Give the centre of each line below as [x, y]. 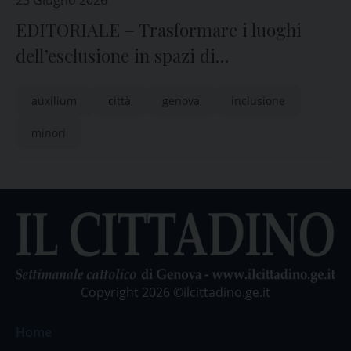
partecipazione [74, 81]
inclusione [258, 101]
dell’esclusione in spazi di [116, 56]
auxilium [54, 101]
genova [181, 101]
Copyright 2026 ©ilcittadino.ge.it [175, 292]
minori [49, 133]
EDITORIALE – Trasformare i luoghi [159, 30]
